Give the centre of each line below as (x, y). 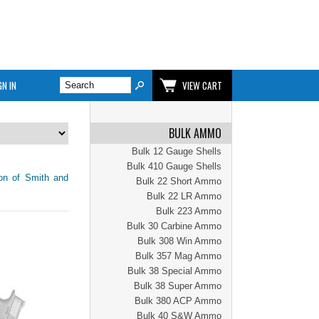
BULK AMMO (195, 133)
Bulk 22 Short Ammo (179, 181)
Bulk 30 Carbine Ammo (174, 226)
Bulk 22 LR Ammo (184, 196)
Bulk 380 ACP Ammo (178, 301)
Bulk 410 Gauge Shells (174, 166)
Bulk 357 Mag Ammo (178, 256)
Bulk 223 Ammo (189, 211)
